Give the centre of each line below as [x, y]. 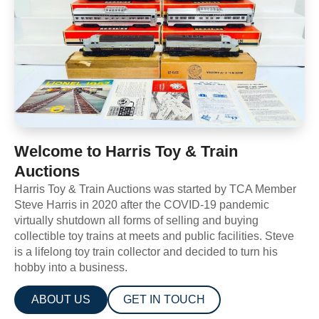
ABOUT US [61, 300]
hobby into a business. [71, 267]
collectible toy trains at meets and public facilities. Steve [154, 236]
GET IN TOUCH [164, 300]
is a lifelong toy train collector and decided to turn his [146, 251]
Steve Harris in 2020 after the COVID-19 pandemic [142, 204]
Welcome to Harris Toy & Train [126, 151]
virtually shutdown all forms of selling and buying [136, 220]
